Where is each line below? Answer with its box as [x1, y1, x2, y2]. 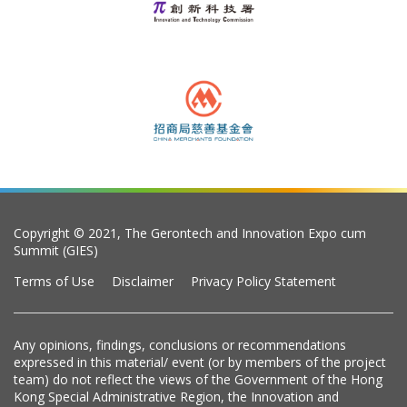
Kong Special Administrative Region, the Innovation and [14, 387, 339, 405]
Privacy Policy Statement [191, 272, 336, 290]
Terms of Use [14, 272, 94, 290]
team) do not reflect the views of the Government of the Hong [14, 370, 382, 388]
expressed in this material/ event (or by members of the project [14, 352, 386, 371]
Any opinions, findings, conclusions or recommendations [14, 335, 346, 353]
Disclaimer [112, 272, 174, 290]
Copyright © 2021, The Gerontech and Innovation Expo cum [14, 223, 366, 242]
